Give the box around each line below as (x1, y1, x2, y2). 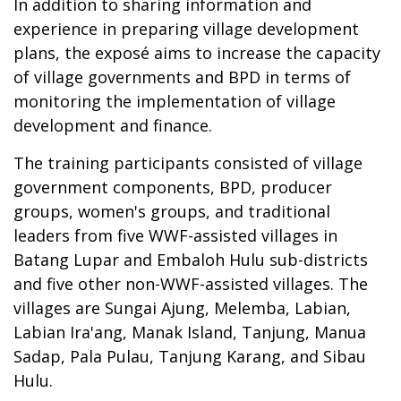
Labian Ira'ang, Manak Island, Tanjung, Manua (13, 320, 366, 343)
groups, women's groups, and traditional (13, 200, 330, 222)
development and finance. (13, 114, 212, 136)
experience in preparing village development (13, 17, 359, 39)
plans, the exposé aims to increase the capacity (13, 41, 380, 64)
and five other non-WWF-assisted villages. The (13, 272, 368, 294)
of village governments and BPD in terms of (13, 65, 351, 88)
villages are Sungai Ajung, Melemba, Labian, (13, 296, 351, 319)
